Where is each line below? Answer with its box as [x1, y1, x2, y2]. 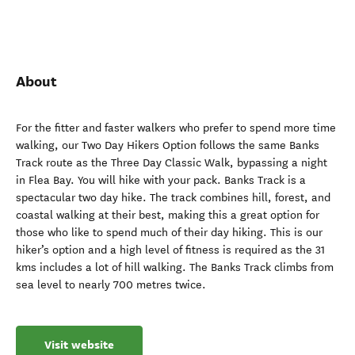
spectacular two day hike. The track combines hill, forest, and [16, 191, 330, 204]
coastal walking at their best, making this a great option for [16, 208, 319, 222]
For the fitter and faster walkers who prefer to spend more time [16, 121, 336, 135]
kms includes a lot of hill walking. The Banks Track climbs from [16, 261, 334, 274]
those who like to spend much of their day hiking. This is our [16, 226, 323, 239]
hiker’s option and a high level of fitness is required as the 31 [16, 243, 325, 257]
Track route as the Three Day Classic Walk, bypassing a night [16, 156, 327, 170]
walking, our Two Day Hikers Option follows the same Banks [16, 139, 319, 152]
